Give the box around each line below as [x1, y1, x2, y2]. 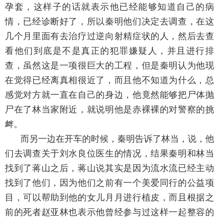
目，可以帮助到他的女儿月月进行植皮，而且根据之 [5, 192, 214, 202]
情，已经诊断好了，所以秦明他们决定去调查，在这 [5, 16, 214, 26]
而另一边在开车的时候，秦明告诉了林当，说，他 [21, 133, 214, 144]
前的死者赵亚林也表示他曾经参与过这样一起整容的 [5, 207, 214, 217]
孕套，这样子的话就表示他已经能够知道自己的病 [5, 1, 214, 12]
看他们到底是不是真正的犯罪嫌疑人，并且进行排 [5, 45, 214, 56]
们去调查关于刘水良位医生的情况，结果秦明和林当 [5, 148, 214, 158]
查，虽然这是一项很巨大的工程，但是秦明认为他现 [5, 60, 214, 70]
